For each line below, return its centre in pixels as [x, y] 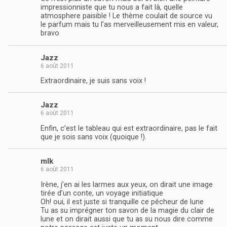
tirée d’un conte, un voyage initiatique [102, 193]
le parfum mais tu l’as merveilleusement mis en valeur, [129, 25]
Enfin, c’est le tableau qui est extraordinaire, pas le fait [129, 128]
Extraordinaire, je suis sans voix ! [93, 81]
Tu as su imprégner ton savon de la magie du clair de [127, 210]
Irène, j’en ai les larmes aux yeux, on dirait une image [127, 184]
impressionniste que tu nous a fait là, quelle [112, 8]
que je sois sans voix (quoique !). [93, 137]
